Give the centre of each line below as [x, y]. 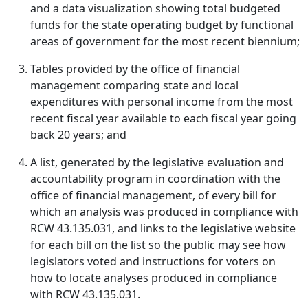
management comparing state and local [134, 85]
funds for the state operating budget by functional [162, 25]
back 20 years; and [78, 135]
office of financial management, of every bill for [153, 195]
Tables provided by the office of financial [135, 69]
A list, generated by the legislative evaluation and [157, 162]
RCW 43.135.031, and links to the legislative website [163, 228]
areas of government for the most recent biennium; [165, 41]
